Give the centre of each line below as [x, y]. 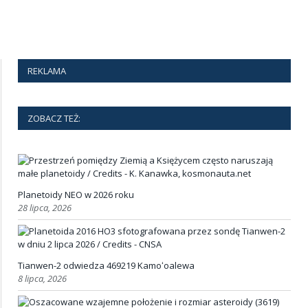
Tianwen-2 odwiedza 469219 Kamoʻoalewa [106, 266]
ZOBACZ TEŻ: [54, 119]
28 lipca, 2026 [45, 208]
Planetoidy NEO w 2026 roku [76, 195]
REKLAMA [47, 71]
